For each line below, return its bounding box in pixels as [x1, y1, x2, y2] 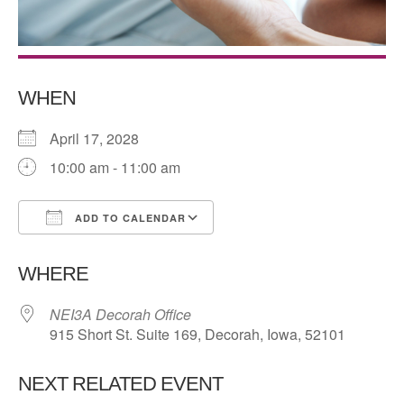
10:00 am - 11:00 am [50, 157, 180, 179]
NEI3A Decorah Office [50, 304, 191, 326]
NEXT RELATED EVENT [18, 372, 223, 396]
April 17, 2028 [50, 128, 153, 150]
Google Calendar [231, 240, 341, 262]
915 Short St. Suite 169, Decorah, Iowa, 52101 [50, 324, 345, 345]
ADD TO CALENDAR [71, 211, 186, 225]
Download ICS [50, 240, 143, 262]
